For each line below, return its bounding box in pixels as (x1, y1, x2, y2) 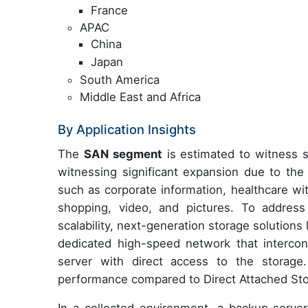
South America (80, 72, 159, 87)
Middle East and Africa (80, 90, 201, 104)
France (91, 3, 128, 17)
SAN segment (83, 147, 162, 162)
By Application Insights (58, 122, 196, 137)
